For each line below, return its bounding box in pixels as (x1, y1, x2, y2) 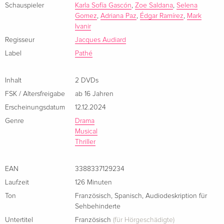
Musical (75, 127, 97, 135)
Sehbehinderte (75, 202, 120, 210)
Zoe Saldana (135, 1, 173, 9)
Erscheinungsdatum (5, 103, 65, 111)
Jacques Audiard (75, 36, 126, 43)
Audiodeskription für (145, 192, 207, 199)
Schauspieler (5, 1, 44, 9)
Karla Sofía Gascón (75, 1, 131, 9)
